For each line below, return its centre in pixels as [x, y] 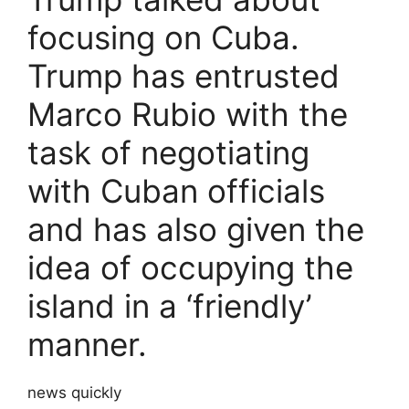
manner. [87, 345]
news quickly [74, 393]
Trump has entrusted [184, 76]
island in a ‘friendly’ [169, 306]
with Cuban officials [176, 191]
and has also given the [196, 230]
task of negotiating [168, 153]
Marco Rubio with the [188, 115]
